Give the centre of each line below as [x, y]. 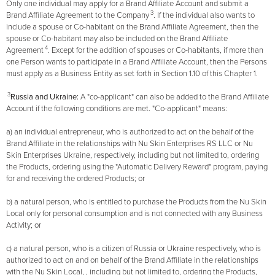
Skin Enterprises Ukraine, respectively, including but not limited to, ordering [133, 156]
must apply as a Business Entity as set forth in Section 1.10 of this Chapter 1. [132, 74]
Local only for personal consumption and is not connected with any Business [134, 214]
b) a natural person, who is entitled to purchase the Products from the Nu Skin [136, 202]
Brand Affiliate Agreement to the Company [78, 16]
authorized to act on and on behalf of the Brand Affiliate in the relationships [132, 261]
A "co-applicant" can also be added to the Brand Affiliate [175, 97]
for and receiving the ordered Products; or [76, 179]
